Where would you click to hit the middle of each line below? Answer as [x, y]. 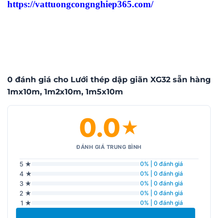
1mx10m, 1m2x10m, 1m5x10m [65, 91]
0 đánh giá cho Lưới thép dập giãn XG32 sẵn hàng [109, 79]
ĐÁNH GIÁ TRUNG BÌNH [109, 147]
